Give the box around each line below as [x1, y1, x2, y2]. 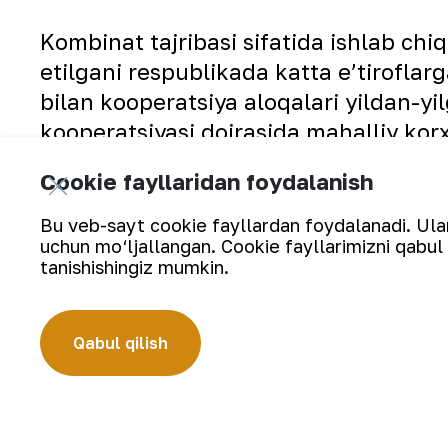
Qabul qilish [73, 333, 168, 353]
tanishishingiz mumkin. [40, 256, 229, 278]
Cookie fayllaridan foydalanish [40, 168, 373, 195]
